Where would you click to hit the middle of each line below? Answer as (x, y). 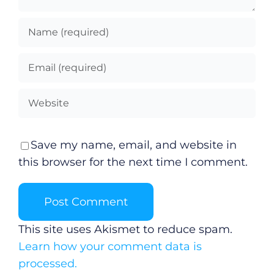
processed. (47, 263)
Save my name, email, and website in (133, 145)
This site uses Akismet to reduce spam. (125, 229)
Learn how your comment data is (110, 246)
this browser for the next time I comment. (133, 162)
